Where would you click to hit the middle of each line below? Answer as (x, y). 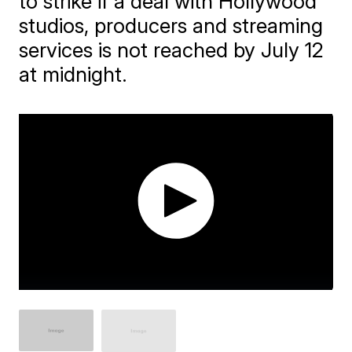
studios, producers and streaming (171, 26)
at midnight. (73, 74)
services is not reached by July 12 (172, 50)
